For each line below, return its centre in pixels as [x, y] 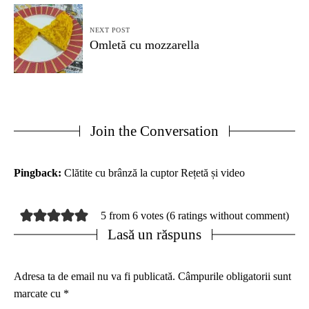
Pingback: [39, 172]
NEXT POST [110, 30]
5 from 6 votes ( [136, 216]
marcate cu [39, 293]
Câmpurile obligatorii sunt [235, 276]
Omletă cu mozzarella [144, 44]
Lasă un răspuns [154, 234]
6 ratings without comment [228, 216]
